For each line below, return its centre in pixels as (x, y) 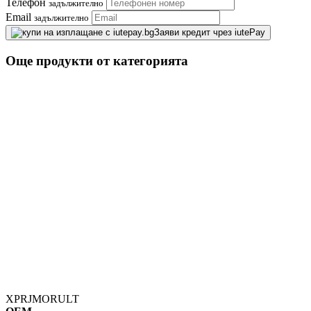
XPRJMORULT (42, 299)
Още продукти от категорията (97, 60)
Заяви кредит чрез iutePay (210, 33)
